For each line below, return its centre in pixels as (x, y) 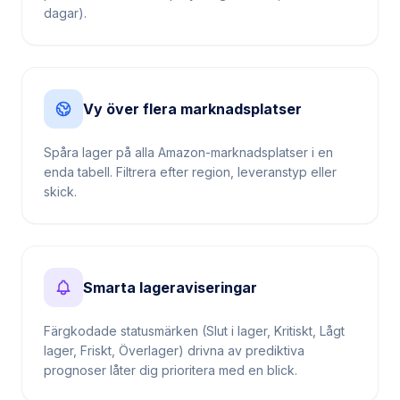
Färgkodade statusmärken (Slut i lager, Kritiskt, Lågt (194, 317)
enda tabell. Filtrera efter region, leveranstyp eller (190, 158)
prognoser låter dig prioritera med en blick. (171, 356)
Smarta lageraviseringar (170, 273)
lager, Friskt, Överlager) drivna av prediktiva (174, 336)
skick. (60, 177)
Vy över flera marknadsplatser (192, 95)
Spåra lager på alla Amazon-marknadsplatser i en (188, 138)
